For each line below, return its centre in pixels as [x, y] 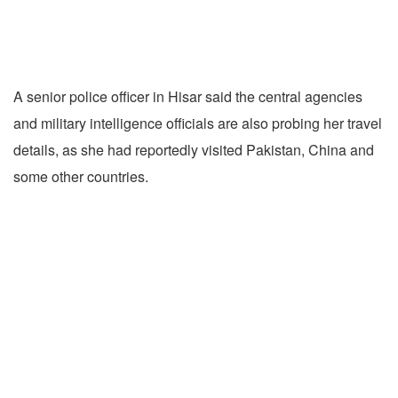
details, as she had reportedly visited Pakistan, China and [194, 150]
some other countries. [81, 177]
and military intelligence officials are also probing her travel [198, 123]
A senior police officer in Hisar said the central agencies [188, 97]
